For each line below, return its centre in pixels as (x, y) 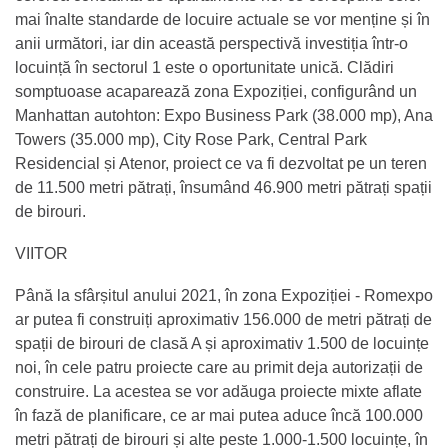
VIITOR (43, 253)
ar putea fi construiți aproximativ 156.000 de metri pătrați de (223, 319)
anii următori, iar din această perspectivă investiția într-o (211, 43)
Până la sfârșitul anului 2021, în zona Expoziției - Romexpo (224, 295)
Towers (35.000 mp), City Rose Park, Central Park (191, 139)
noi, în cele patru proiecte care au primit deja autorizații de (219, 367)
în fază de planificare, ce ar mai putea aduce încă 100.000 (219, 415)
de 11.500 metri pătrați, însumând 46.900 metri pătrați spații (223, 187)
